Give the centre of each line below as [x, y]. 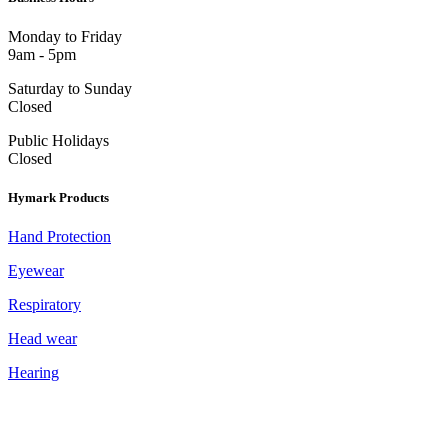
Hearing [33, 373]
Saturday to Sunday [70, 88]
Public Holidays [58, 140]
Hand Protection [59, 237]
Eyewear [36, 271]
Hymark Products [58, 197]
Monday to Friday [65, 36]
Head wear [42, 339]
